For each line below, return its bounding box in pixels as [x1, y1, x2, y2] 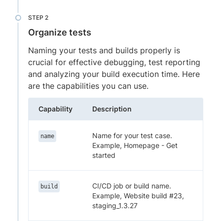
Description [92, 104, 132, 113]
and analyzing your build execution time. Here [28, 69, 200, 79]
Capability [38, 104, 73, 113]
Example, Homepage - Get [92, 141, 178, 149]
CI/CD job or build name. [92, 181, 171, 190]
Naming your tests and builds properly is [28, 45, 180, 55]
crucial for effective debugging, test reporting [28, 57, 200, 67]
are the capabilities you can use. [28, 80, 148, 91]
